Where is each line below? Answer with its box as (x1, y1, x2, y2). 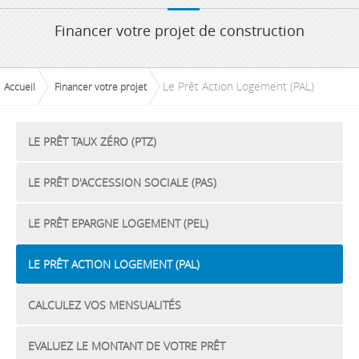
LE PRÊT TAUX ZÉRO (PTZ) (28, 134, 156, 149)
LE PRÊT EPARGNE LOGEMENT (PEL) (28, 216, 208, 231)
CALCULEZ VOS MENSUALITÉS (28, 297, 181, 313)
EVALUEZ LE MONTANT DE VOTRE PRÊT (28, 338, 225, 353)
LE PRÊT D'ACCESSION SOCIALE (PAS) (28, 175, 216, 190)
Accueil (4, 80, 35, 93)
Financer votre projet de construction (54, 21, 305, 40)
